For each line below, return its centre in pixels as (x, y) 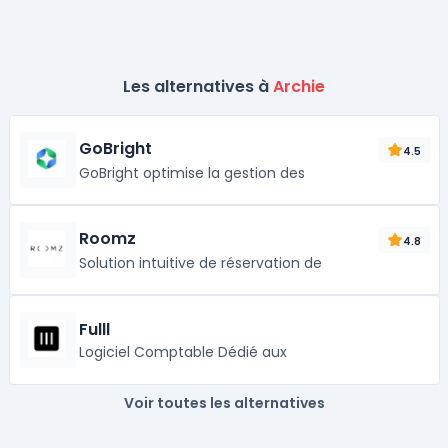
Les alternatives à (198, 86)
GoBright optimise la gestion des (191, 173)
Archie (299, 86)
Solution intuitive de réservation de (200, 263)
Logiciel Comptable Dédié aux (182, 352)
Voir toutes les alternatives (224, 403)
